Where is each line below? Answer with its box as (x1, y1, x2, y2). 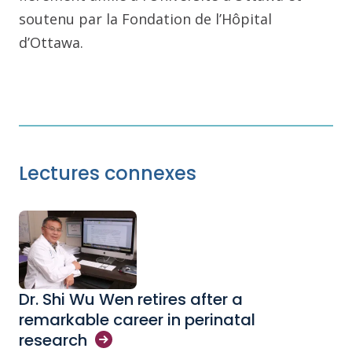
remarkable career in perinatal (19, 309, 255, 331)
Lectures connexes (19, 160, 196, 186)
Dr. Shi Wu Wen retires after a (19, 288, 243, 310)
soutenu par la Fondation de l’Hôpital (19, 9, 272, 28)
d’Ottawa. (19, 33, 83, 52)
